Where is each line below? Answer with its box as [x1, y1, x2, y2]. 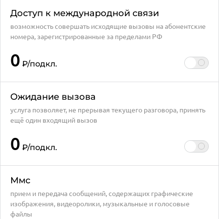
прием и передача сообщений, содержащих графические [10, 189, 193, 197]
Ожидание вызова [10, 91, 96, 102]
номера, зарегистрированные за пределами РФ [10, 32, 162, 41]
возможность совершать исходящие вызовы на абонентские [10, 22, 206, 30]
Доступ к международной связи [10, 8, 159, 19]
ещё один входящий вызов [10, 115, 97, 124]
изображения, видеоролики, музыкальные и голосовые [10, 199, 190, 208]
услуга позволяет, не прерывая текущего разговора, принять [10, 105, 205, 114]
